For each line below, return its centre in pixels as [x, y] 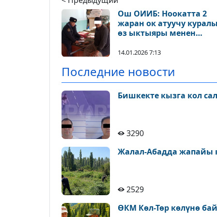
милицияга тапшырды [165, 43]
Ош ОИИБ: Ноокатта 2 [162, 14]
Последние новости [118, 71]
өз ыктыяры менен [157, 33]
